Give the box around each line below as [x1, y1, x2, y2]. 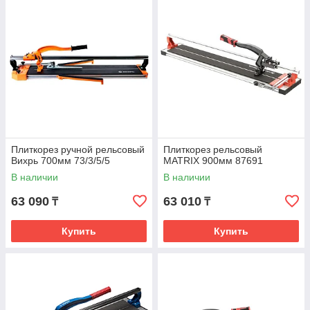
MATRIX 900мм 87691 [163, 155, 263, 166]
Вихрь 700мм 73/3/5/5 [11, 155, 110, 166]
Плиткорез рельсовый [163, 144, 262, 155]
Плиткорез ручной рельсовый [11, 144, 145, 155]
